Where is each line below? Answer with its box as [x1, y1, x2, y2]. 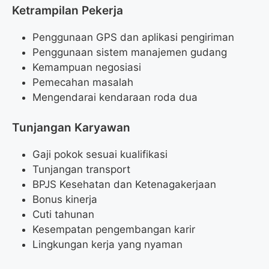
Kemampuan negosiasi [32, 61, 141, 74]
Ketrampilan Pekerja [12, 4, 123, 18]
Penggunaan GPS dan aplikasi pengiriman [32, 31, 234, 44]
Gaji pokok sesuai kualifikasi [32, 148, 168, 160]
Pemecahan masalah [32, 76, 133, 89]
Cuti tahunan [32, 208, 94, 220]
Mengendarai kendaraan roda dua [32, 91, 198, 104]
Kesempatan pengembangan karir [32, 223, 195, 235]
